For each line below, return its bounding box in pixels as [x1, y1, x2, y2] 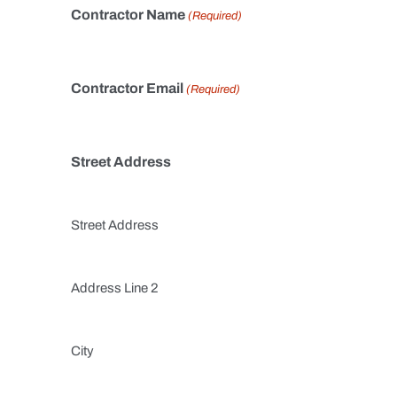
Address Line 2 [71, 281, 159, 295]
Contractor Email [71, 81, 183, 96]
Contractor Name [71, 7, 185, 22]
